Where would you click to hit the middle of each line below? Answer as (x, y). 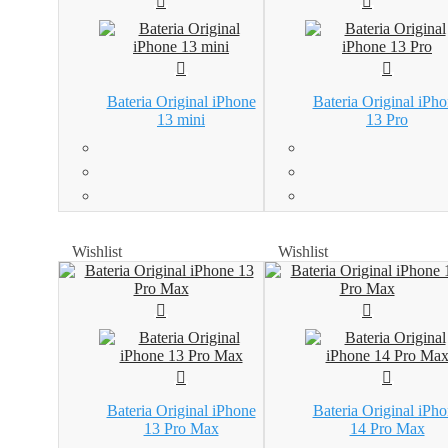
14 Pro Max (387, 428)
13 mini (181, 120)
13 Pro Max (181, 428)
